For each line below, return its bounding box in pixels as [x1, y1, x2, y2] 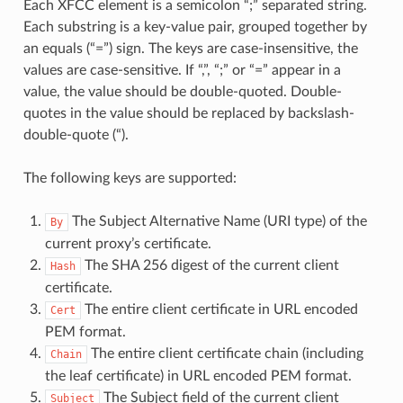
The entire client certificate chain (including [86, 346, 363, 362]
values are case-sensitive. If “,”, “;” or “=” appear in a [22, 63, 341, 78]
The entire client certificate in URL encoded [80, 302, 358, 318]
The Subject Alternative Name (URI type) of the [67, 214, 367, 229]
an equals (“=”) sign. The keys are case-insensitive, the [22, 41, 358, 57]
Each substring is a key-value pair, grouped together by [22, 20, 367, 35]
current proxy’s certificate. [44, 237, 211, 252]
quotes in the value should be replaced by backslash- [22, 106, 354, 121]
